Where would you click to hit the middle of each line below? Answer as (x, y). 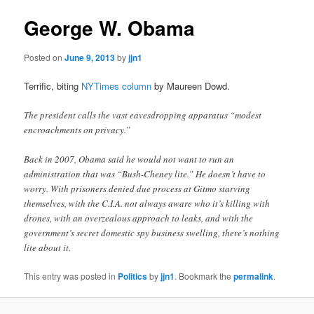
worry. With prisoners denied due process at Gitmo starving (137, 188)
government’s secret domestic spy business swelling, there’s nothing (152, 232)
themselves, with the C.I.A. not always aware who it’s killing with (147, 203)
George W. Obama (110, 28)
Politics (133, 276)
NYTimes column (117, 86)
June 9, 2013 (90, 57)
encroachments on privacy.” (77, 129)
